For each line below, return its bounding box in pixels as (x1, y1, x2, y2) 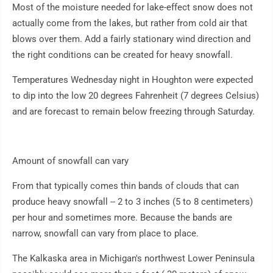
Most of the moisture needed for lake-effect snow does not (12, 1, 253, 13)
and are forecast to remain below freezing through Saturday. (12, 105, 255, 117)
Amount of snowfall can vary (12, 155, 129, 166)
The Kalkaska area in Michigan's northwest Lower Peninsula (12, 252, 255, 264)
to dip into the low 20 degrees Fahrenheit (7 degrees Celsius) (12, 90, 259, 101)
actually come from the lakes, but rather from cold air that (12, 17, 247, 29)
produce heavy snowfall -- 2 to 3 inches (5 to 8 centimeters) (12, 196, 253, 207)
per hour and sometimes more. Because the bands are (12, 211, 232, 223)
